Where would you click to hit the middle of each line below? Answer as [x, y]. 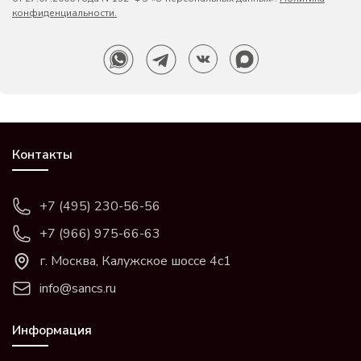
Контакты [42, 155]
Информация [52, 330]
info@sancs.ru [78, 288]
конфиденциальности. [64, 13]
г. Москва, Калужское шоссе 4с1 [135, 261]
